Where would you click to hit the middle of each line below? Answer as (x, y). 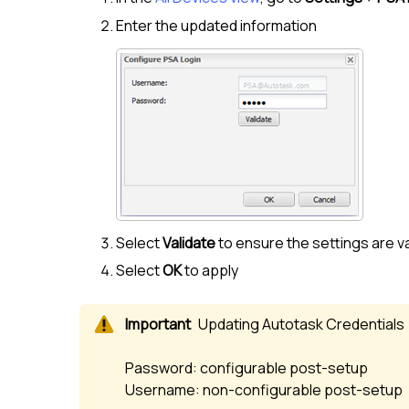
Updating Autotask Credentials (301, 324)
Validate (189, 243)
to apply (210, 271)
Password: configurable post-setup (246, 367)
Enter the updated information (216, 25)
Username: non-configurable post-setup (264, 389)
